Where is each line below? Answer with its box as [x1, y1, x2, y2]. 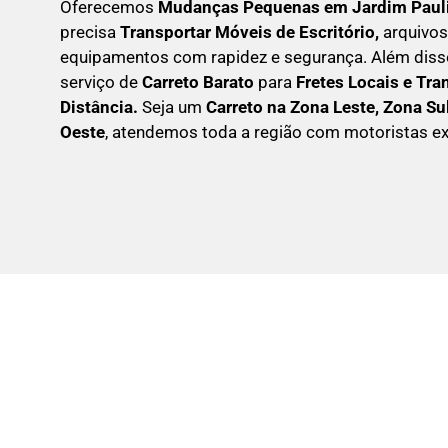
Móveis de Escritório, [215, 21, 383, 42]
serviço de [60, 71, 142, 92]
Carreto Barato [142, 71, 254, 92]
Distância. [60, 96, 142, 117]
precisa [60, 21, 120, 42]
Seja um [142, 96, 206, 117]
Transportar [120, 21, 211, 42]
